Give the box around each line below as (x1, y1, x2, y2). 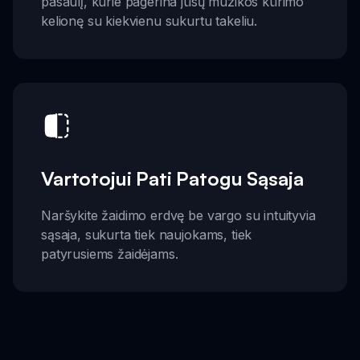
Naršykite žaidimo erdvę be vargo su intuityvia (41, 207, 316, 223)
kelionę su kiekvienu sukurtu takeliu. (41, 12, 258, 29)
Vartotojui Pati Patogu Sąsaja (41, 166, 304, 190)
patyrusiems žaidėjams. (41, 245, 178, 262)
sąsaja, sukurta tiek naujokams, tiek (41, 226, 252, 243)
